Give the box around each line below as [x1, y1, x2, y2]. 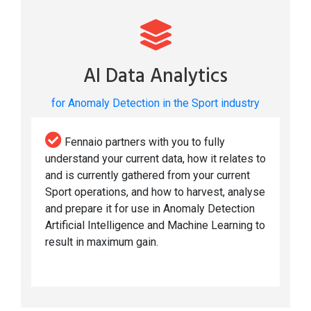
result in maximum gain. [45, 235, 158, 249]
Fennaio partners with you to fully [62, 135, 225, 149]
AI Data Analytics [83, 61, 228, 93]
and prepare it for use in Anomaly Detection [45, 202, 255, 216]
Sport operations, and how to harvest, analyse [45, 185, 265, 199]
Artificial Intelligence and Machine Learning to [45, 219, 265, 233]
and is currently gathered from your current [45, 169, 250, 183]
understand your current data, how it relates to [45, 152, 266, 166]
